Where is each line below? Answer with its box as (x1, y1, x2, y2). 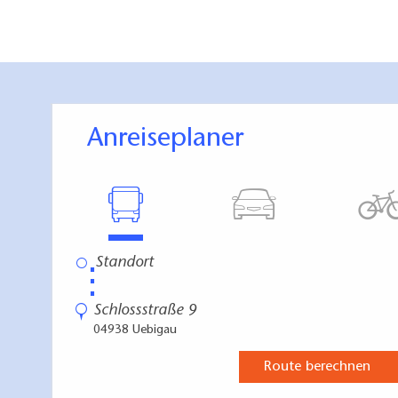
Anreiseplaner (103, 125, 243, 153)
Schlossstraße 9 (93, 302, 196, 319)
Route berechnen (263, 359, 370, 374)
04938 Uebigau (93, 323, 177, 337)
